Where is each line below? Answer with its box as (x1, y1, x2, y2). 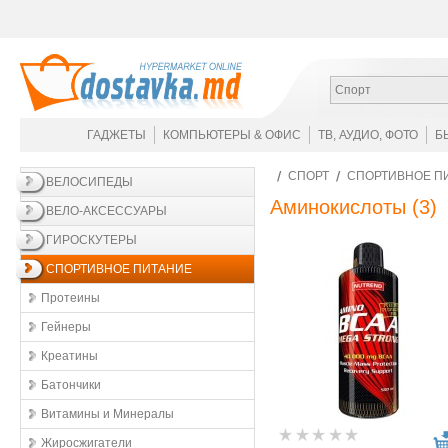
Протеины (41, 291, 100, 305)
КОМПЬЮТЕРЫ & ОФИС (163, 128, 301, 142)
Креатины (41, 349, 98, 363)
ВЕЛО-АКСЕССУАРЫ (46, 204, 167, 218)
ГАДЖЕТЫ (87, 128, 146, 142)
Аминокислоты (270, 196, 406, 218)
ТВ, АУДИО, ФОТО (318, 128, 418, 142)
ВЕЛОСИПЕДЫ (46, 175, 133, 189)
